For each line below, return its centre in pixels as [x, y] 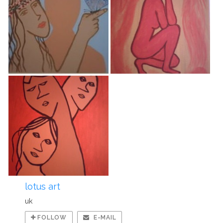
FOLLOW [51, 217]
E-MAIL [104, 217]
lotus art [43, 186]
